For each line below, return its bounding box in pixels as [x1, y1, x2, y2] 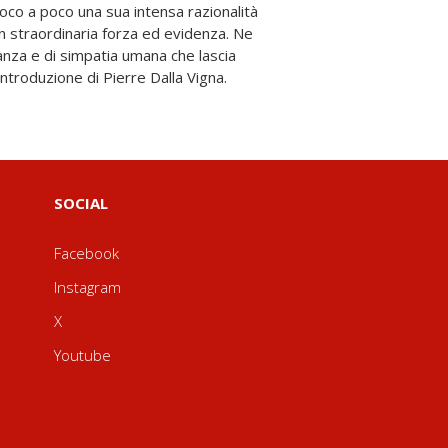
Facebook [53, 243, 119, 263]
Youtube [53, 345, 111, 365]
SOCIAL [53, 193, 108, 213]
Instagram [53, 277, 121, 297]
